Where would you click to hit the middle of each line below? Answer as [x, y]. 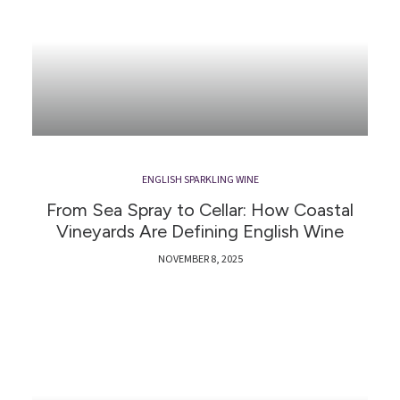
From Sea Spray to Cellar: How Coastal [200, 209]
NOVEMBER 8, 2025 [200, 259]
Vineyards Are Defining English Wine [200, 231]
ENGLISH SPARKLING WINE [200, 179]
